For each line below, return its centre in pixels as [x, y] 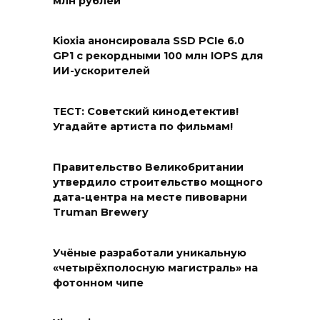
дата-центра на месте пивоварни [150, 197]
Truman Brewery [101, 212]
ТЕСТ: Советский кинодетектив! [146, 112]
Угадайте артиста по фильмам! [143, 127]
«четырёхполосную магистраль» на [155, 267]
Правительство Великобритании [148, 167]
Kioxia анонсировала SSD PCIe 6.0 [149, 41]
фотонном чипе [98, 282]
